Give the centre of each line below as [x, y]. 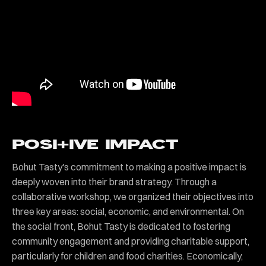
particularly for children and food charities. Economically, [127, 256]
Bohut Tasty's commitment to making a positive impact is [129, 167]
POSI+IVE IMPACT [95, 145]
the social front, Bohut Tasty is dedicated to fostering [121, 227]
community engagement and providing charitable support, [131, 241]
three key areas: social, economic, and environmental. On [128, 212]
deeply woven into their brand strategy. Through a [114, 182]
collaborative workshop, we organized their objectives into [133, 197]
